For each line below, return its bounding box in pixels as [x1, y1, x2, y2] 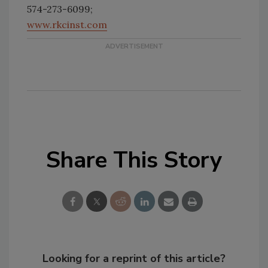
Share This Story [46, 145, 222, 175]
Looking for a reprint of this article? [42, 251, 226, 266]
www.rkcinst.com [27, 19, 107, 31]
